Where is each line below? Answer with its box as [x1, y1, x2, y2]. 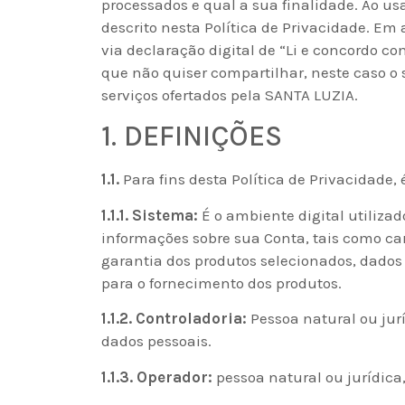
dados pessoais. [101, 332, 212, 351]
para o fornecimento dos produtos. [101, 273, 342, 292]
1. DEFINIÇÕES [101, 119, 282, 154]
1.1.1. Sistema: [101, 205, 198, 224]
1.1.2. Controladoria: [101, 309, 247, 328]
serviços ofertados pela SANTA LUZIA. [101, 86, 358, 105]
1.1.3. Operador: [101, 367, 212, 386]
